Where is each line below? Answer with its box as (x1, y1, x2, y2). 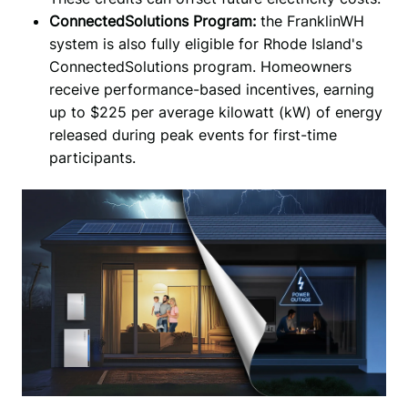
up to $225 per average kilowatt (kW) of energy (48, 103, 382, 122)
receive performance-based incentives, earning (48, 80, 374, 99)
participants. (48, 148, 136, 168)
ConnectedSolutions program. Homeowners (48, 57, 352, 76)
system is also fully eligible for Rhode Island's (48, 35, 362, 54)
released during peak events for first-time (48, 126, 337, 145)
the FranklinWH (260, 12, 364, 31)
